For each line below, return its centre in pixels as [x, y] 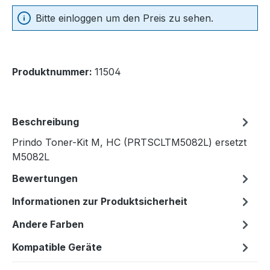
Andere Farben [48, 224]
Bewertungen [45, 179]
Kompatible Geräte [57, 247]
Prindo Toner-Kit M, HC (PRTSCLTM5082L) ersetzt [129, 143]
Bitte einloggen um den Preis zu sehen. [124, 18]
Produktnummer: [53, 72]
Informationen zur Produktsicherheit [100, 202]
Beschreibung [46, 122]
